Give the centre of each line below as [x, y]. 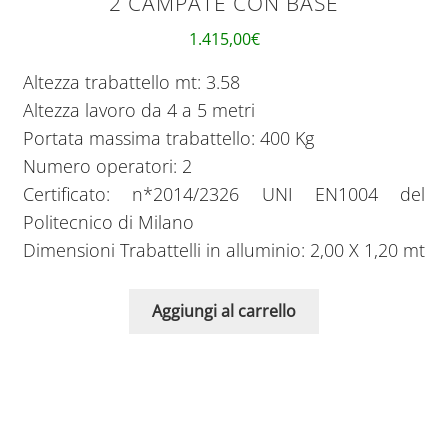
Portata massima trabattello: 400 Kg [168, 138]
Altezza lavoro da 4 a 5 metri [138, 110]
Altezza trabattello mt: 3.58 [131, 82]
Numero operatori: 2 [107, 166]
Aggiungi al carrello [224, 311]
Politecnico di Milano [108, 222]
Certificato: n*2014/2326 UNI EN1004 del [224, 194]
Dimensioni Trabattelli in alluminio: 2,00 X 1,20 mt [223, 250]
